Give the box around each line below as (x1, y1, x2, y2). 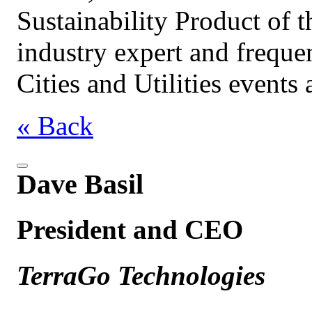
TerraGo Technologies (17, 260, 265, 291)
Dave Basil (17, 169, 143, 201)
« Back (17, 111, 93, 141)
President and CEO (17, 214, 243, 244)
